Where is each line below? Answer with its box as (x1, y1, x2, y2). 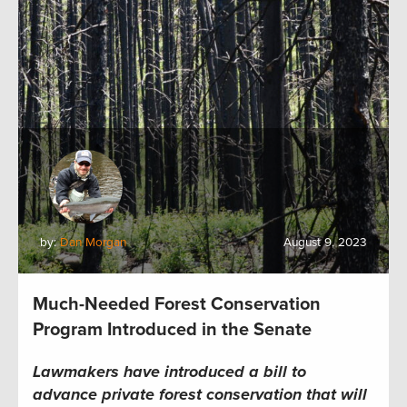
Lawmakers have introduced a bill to (33, 362, 306, 382)
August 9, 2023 (283, 235, 367, 251)
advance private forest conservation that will (33, 384, 367, 405)
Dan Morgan (60, 235, 126, 251)
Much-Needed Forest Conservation (33, 293, 321, 316)
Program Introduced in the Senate (33, 319, 330, 342)
